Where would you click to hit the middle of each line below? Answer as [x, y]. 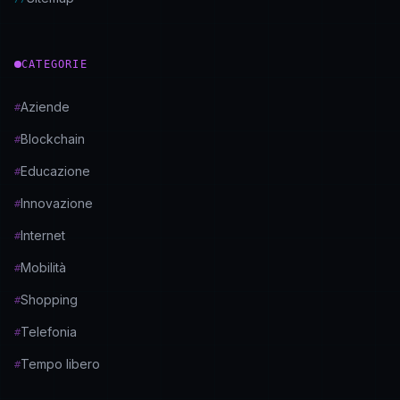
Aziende [45, 107]
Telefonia [49, 332]
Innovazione [57, 203]
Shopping [49, 300]
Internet [43, 235]
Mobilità [43, 267]
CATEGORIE [54, 64]
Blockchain [53, 139]
